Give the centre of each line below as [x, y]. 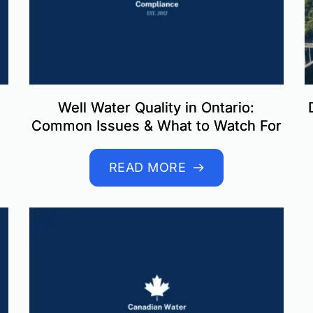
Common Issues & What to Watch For [156, 126]
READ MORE [147, 168]
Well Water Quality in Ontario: [156, 108]
